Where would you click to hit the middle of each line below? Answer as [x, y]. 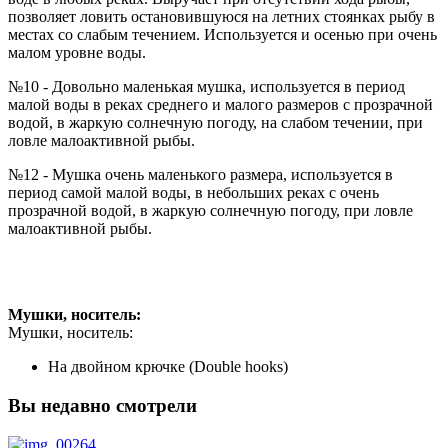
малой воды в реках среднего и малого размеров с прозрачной [220, 105]
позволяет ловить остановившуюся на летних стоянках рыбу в [221, 17]
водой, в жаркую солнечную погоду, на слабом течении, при [215, 123]
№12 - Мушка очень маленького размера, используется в [200, 175]
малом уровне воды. [77, 53]
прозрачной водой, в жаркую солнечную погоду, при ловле [210, 211]
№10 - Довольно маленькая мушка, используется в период [206, 87]
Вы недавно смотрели [102, 405]
